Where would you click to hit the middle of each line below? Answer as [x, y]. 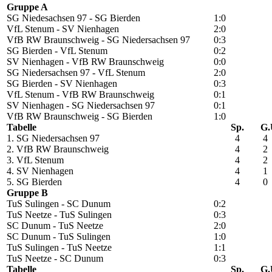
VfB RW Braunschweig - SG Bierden [80, 117]
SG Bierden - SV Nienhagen [62, 84]
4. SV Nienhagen [40, 171]
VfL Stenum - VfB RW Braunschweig [80, 95]
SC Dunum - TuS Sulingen [59, 237]
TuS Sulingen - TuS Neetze [59, 248]
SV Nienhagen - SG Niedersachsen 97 [81, 106]
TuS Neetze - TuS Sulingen [59, 215]
